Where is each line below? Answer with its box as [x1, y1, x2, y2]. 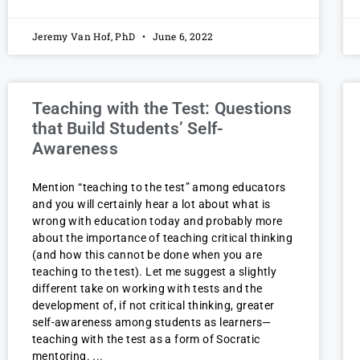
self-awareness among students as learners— [32, 316, 272, 329]
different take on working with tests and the [32, 282, 263, 296]
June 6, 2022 [149, 30, 214, 43]
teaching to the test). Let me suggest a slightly [32, 265, 277, 279]
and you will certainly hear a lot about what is [32, 198, 271, 211]
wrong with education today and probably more [32, 215, 283, 228]
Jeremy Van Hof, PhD [32, 30, 138, 43]
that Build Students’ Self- [32, 119, 224, 139]
